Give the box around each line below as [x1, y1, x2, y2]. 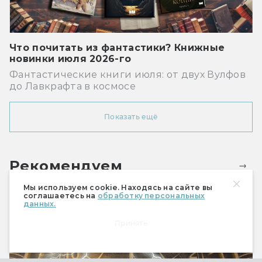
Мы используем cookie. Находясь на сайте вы [23, 183, 213, 192]
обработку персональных [97, 191, 205, 200]
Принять [115, 219, 147, 227]
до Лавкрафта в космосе [9, 80, 136, 92]
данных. [23, 199, 56, 208]
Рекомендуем [9, 157, 123, 175]
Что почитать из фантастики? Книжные [9, 42, 225, 53]
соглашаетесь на [23, 191, 98, 200]
